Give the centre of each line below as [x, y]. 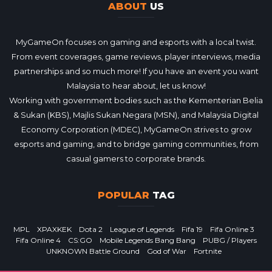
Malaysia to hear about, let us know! [136, 86]
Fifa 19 [192, 229]
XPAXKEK [54, 229]
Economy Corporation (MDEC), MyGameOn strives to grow [136, 129]
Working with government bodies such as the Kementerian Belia [136, 100]
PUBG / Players [229, 240]
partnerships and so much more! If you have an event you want [136, 71]
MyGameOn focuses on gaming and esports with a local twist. [136, 42]
